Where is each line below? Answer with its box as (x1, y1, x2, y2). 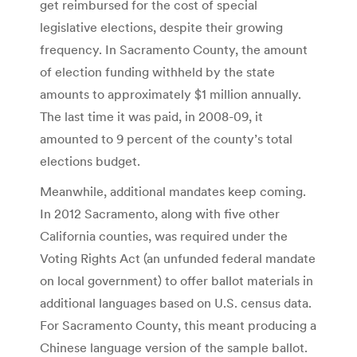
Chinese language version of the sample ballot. (40, 339, 308, 355)
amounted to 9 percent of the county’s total (40, 130, 292, 147)
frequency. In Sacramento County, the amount (40, 41, 308, 57)
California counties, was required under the (40, 227, 288, 244)
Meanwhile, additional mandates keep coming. (40, 182, 306, 199)
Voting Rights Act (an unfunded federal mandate (40, 249, 316, 266)
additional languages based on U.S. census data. (40, 294, 312, 311)
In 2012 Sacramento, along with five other (40, 205, 280, 222)
